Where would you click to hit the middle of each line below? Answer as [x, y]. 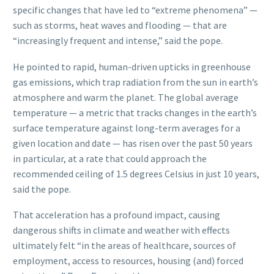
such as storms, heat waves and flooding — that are [120, 25]
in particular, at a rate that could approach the [110, 158]
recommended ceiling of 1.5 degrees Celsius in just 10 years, [136, 173]
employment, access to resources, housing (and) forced [128, 261]
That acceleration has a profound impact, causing [117, 215]
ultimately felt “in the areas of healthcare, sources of [124, 246]
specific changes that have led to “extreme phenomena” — [135, 9]
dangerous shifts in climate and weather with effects [121, 230]
